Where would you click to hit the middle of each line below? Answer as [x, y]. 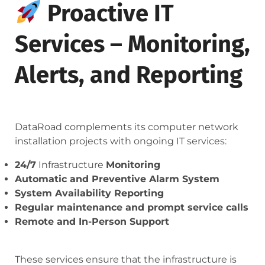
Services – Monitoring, [132, 45]
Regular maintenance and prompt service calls [132, 208]
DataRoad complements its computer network [127, 127]
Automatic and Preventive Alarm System [117, 179]
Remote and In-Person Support [92, 222]
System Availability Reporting [89, 193]
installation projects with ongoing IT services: [121, 141]
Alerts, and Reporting [129, 75]
